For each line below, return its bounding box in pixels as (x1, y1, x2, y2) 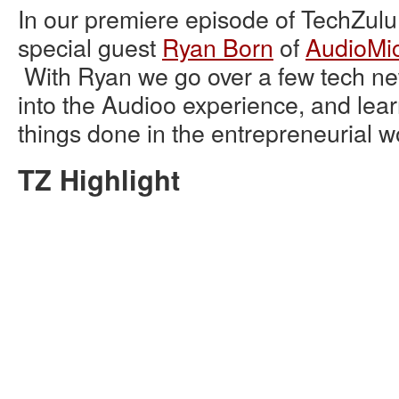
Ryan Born (162, 28, 273, 64)
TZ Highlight (18, 159, 180, 199)
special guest (18, 28, 162, 64)
